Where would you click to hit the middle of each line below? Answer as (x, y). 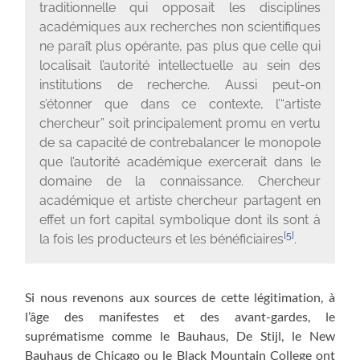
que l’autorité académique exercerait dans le (180, 162)
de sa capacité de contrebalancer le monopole (180, 143)
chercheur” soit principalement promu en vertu (180, 124)
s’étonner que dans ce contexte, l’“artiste (180, 104)
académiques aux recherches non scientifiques (180, 27)
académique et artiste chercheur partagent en (180, 201)
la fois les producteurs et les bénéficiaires (161, 239)
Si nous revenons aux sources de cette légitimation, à (180, 297)
